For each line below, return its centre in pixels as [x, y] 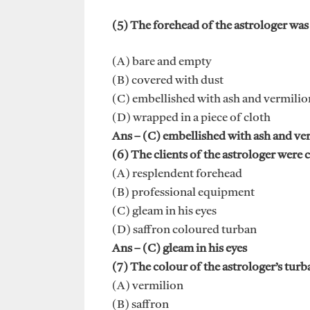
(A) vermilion [148, 286]
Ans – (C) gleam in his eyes [180, 249]
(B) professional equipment [183, 193]
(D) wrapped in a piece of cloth [191, 118]
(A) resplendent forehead [177, 174]
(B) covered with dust [168, 81]
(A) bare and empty [162, 62]
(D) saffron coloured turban [184, 230]
